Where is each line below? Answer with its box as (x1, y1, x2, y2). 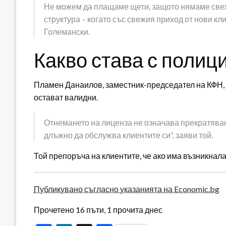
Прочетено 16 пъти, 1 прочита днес (34, 205, 162, 215)
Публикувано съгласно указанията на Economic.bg (34, 184, 219, 194)
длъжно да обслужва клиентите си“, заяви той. (44, 130, 213, 140)
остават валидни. (34, 92, 98, 102)
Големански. (44, 27, 90, 37)
